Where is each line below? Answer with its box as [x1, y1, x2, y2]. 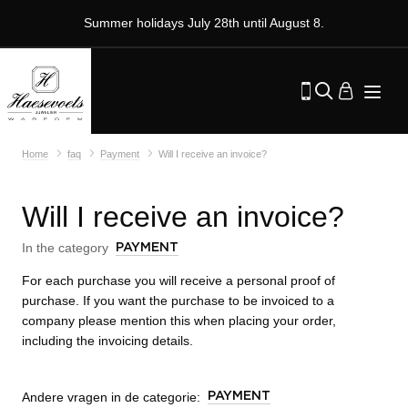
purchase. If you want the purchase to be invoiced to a [22, 292, 334, 308]
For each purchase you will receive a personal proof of [22, 272, 335, 288]
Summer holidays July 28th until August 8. [84, 15, 324, 30]
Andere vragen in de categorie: [22, 389, 204, 404]
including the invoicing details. [22, 332, 193, 348]
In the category [22, 240, 112, 255]
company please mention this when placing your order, [22, 312, 336, 328]
